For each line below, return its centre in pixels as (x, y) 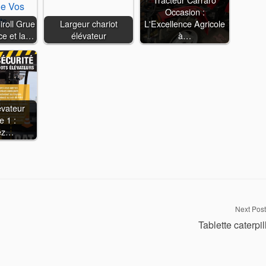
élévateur (88, 35)
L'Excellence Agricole (185, 23)
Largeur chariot (88, 23)
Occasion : (185, 12)
